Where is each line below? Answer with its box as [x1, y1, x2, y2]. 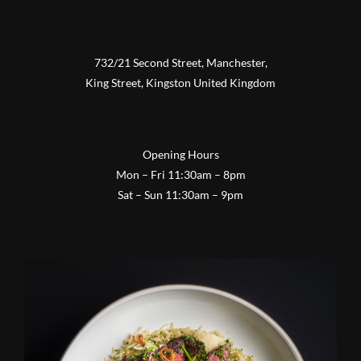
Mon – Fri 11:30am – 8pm [115, 167, 246, 181]
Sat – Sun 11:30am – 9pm [118, 187, 243, 201]
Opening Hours [142, 147, 219, 161]
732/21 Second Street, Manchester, [93, 55, 268, 69]
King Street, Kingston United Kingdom [85, 75, 276, 89]
